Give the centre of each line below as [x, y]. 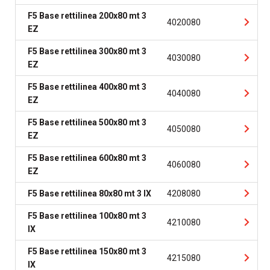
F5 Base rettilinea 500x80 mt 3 [87, 122]
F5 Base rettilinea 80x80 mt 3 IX [89, 193]
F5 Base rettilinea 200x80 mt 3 [87, 16]
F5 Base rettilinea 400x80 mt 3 [87, 87]
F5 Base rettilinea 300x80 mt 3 [87, 51]
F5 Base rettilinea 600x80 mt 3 [87, 158]
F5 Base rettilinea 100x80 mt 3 [87, 216]
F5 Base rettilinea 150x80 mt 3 [87, 251]
